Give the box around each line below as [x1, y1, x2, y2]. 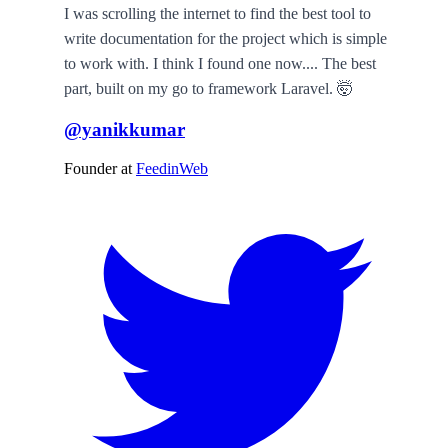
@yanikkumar [64, 119, 185, 141]
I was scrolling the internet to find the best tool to [64, 4, 371, 22]
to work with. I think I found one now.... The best [64, 54, 376, 72]
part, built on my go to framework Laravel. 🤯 [64, 79, 353, 97]
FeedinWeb [136, 160, 208, 177]
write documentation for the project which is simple [64, 29, 387, 47]
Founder [64, 160, 121, 177]
